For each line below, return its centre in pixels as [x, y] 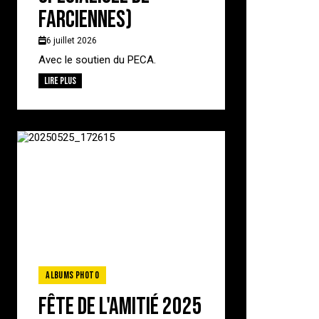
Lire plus [61, 80]
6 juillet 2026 [72, 40]
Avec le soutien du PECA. [100, 59]
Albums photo [72, 275]
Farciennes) [86, 19]
